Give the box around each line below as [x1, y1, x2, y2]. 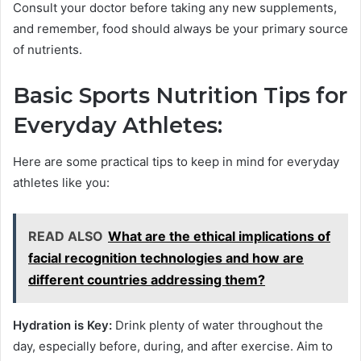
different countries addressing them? [28, 271, 265, 288]
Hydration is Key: [13, 317, 112, 333]
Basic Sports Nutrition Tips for [13, 82, 347, 110]
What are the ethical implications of [108, 227, 330, 244]
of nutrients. [13, 42, 82, 58]
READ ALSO [28, 227, 103, 244]
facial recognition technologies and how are [28, 249, 304, 266]
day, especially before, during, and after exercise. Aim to [13, 338, 333, 354]
